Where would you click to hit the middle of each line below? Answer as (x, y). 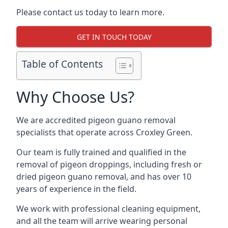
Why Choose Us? (75, 97)
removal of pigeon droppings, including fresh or (109, 164)
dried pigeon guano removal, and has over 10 (104, 177)
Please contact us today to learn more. (90, 12)
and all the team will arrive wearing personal (102, 221)
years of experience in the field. (76, 189)
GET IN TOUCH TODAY (114, 37)
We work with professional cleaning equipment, (108, 209)
